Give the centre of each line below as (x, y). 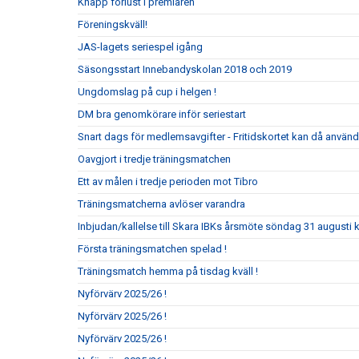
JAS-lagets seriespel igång (140, 46)
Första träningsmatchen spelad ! (152, 248)
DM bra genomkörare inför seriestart (162, 114)
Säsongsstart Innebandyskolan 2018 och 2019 (185, 69)
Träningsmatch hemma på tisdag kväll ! (168, 271)
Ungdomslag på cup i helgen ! (147, 91)
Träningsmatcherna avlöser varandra (161, 204)
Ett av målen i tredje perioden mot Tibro (168, 181)
